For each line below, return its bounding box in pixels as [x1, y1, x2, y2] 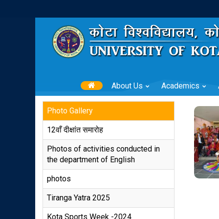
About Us [111, 81, 143, 90]
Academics [161, 81, 199, 90]
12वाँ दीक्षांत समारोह [47, 125, 103, 134]
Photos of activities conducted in [47, 144, 160, 153]
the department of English [47, 155, 135, 164]
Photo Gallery [47, 106, 93, 115]
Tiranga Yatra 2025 [47, 193, 110, 202]
